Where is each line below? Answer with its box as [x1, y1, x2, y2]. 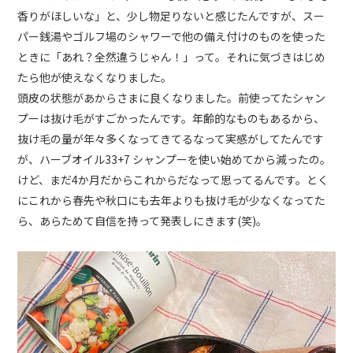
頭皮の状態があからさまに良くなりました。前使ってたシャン [17, 89, 326, 106]
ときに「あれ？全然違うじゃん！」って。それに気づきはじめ [17, 48, 326, 65]
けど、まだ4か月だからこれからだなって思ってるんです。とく [17, 171, 329, 188]
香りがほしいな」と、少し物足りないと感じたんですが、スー [17, 7, 325, 24]
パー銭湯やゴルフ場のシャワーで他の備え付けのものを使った [17, 28, 326, 44]
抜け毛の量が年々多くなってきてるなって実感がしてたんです [17, 130, 325, 147]
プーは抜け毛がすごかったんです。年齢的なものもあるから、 [17, 110, 325, 126]
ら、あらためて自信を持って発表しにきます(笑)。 [17, 212, 268, 229]
